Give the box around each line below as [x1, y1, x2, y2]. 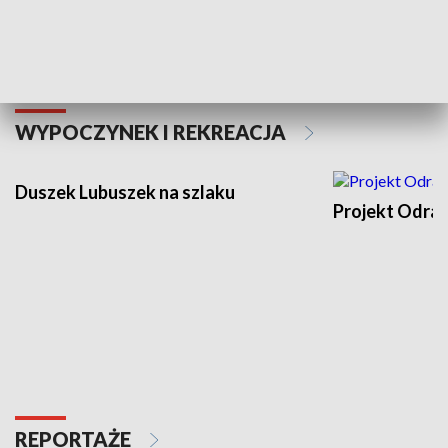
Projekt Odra [333, 199, 440, 222]
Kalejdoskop [15, 15, 117, 38]
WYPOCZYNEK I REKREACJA [15, 119, 290, 144]
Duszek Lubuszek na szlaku [15, 180, 235, 203]
